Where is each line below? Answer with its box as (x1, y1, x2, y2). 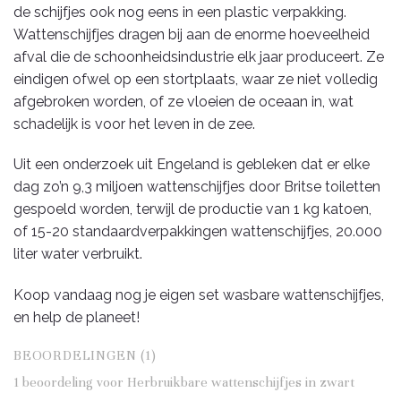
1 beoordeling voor (13, 373, 127, 390)
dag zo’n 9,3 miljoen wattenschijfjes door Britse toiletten (13, 178, 380, 196)
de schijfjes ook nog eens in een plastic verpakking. (13, 3, 346, 21)
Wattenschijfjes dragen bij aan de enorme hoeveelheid (13, 25, 370, 43)
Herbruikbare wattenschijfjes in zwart (127, 373, 354, 390)
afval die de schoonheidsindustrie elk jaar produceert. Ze (13, 47, 384, 65)
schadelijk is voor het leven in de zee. (13, 115, 255, 132)
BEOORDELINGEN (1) (13, 346, 157, 363)
